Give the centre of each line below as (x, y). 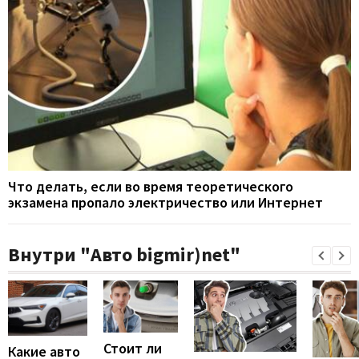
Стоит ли (133, 348)
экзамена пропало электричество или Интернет (165, 202)
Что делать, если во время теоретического (151, 186)
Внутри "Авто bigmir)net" (124, 254)
